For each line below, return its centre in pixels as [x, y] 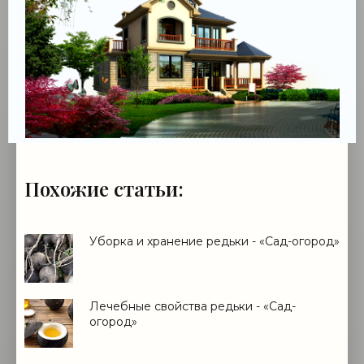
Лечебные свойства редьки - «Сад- [193, 307]
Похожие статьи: [104, 189]
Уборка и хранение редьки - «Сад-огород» [214, 242]
